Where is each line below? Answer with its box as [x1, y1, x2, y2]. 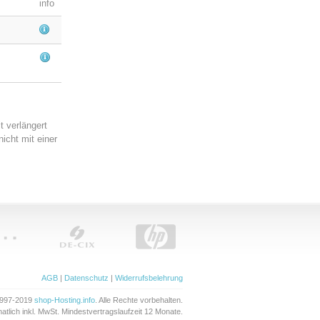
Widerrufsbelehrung [115, 274, 183, 282]
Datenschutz [64, 274, 109, 282]
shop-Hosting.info [34, 296, 95, 304]
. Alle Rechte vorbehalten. [95, 296, 183, 304]
